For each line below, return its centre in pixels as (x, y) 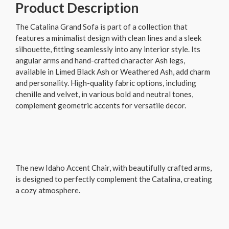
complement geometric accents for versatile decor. (101, 106)
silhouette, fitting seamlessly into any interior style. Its (108, 49)
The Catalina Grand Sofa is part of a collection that (101, 27)
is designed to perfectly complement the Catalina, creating (114, 179)
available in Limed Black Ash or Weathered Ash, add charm (113, 72)
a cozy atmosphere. (48, 190)
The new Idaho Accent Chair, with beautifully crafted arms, (113, 168)
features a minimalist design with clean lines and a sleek (108, 38)
